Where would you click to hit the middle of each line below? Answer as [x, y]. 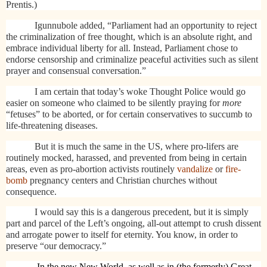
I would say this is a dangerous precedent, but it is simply [142, 212]
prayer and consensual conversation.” [76, 70]
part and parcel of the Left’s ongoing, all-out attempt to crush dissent [133, 223]
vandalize [195, 169]
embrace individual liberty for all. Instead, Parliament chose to [122, 48]
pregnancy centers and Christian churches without [122, 180]
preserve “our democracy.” [56, 246]
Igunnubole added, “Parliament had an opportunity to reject [146, 25]
